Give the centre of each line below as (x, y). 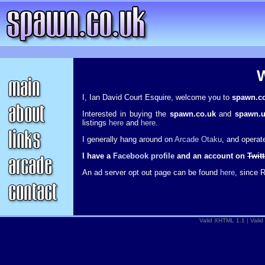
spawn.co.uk (193, 114)
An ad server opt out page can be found (151, 172)
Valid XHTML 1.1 (222, 220)
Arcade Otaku (198, 139)
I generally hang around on (128, 139)
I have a (98, 156)
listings (96, 123)
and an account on (211, 156)
